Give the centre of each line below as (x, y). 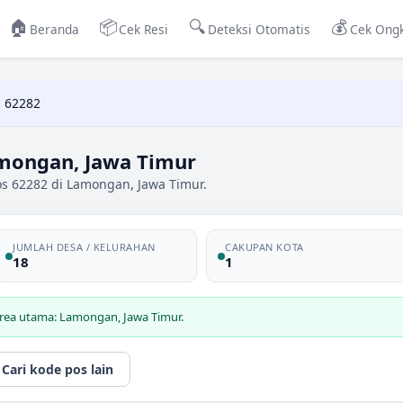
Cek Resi (143, 29)
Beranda (54, 29)
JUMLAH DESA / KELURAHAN (84, 247)
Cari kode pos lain (58, 369)
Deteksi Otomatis (259, 29)
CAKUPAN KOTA (264, 247)
